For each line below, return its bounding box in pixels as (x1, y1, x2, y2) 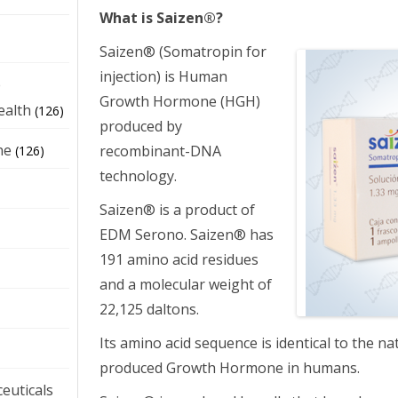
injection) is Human (99, 66, 228, 86)
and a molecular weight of (99, 274, 273, 294)
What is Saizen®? (99, 7, 224, 28)
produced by (99, 115, 183, 136)
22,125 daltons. (99, 298, 200, 319)
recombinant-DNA (99, 140, 222, 161)
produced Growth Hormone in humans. (99, 357, 361, 378)
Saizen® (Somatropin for (99, 41, 267, 61)
